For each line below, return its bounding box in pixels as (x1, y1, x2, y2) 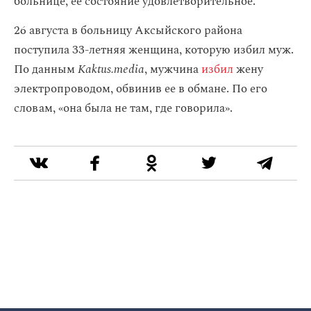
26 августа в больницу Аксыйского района (14, 22, 242, 40)
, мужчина (144, 60, 201, 78)
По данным (14, 60, 78, 78)
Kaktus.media (78, 60, 144, 78)
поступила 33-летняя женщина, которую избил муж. (14, 41, 294, 59)
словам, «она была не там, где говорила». (14, 99, 233, 117)
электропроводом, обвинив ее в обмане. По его (14, 80, 267, 98)
